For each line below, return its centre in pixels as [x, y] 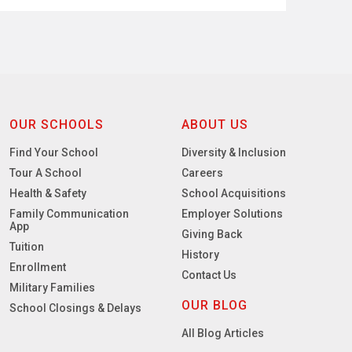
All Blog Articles [223, 333]
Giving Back [212, 234]
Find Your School [54, 152]
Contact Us [209, 275]
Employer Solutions [233, 213]
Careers [203, 172]
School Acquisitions [234, 193]
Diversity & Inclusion [234, 152]
